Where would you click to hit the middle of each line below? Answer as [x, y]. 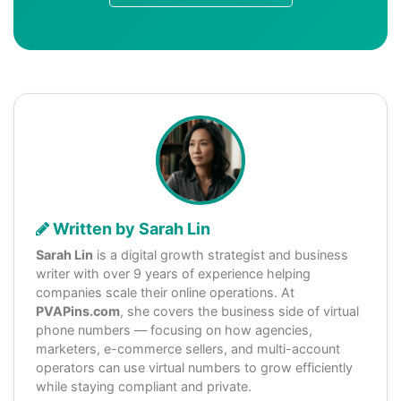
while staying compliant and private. [144, 386]
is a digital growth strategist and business [221, 254]
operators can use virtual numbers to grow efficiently [194, 367]
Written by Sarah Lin [130, 228]
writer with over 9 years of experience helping [173, 273]
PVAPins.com [78, 311]
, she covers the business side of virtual [239, 311]
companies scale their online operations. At [165, 292]
